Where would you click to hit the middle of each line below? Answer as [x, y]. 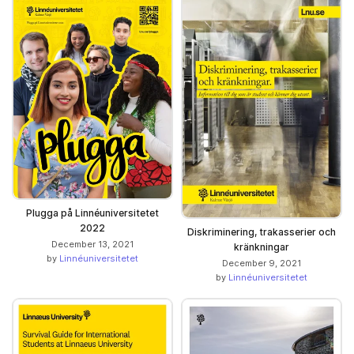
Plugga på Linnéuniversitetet [92, 213]
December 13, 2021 [92, 244]
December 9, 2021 [262, 263]
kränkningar [262, 247]
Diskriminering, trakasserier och [262, 232]
